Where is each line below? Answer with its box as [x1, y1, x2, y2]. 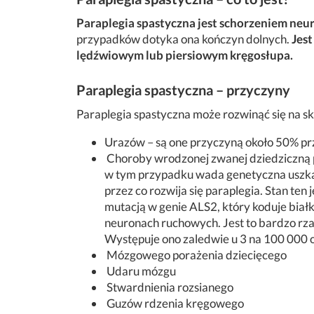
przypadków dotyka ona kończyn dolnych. [76, 32, 289, 46]
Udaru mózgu [104, 264, 176, 278]
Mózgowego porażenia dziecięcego [104, 247, 287, 262]
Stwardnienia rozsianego [104, 280, 233, 294]
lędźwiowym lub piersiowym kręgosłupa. [76, 48, 293, 62]
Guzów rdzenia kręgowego [104, 296, 244, 310]
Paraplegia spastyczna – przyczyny [76, 81, 290, 98]
